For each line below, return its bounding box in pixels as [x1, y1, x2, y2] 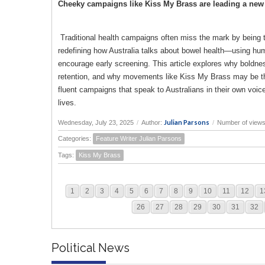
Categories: [58, 134, 93, 142]
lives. [58, 98, 76, 107]
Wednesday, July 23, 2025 [58, 118, 134, 126]
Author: [141, 118, 164, 126]
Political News [51, 240, 130, 255]
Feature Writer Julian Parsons [96, 134, 182, 142]
